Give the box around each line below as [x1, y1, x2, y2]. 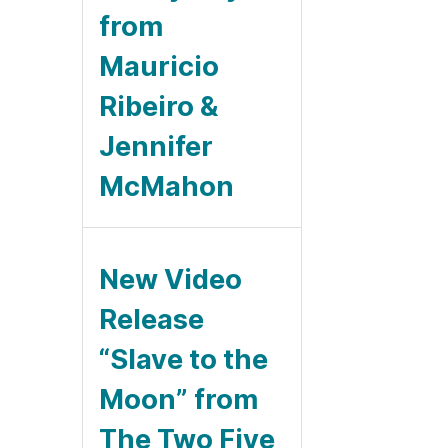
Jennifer [99, 129, 213, 163]
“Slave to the [99, 342, 268, 376]
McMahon [99, 169, 234, 203]
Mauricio [99, 49, 219, 83]
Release [99, 302, 204, 336]
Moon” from [99, 382, 258, 416]
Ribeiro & [99, 89, 218, 123]
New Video [99, 262, 242, 296]
